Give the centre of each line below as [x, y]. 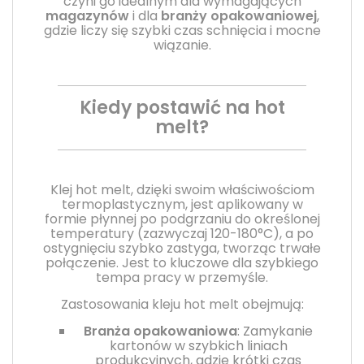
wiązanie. [182, 45]
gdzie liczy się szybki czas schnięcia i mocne [182, 30]
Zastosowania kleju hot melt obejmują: [182, 304]
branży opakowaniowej [238, 15]
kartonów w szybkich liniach [198, 345]
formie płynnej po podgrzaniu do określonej [182, 219]
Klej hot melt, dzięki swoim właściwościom [182, 189]
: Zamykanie [275, 331]
